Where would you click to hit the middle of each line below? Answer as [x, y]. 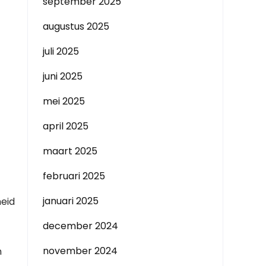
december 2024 [80, 226]
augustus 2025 [76, 26]
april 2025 [66, 126]
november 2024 [80, 251]
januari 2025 [71, 201]
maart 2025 [70, 151]
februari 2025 [74, 176]
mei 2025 [64, 101]
